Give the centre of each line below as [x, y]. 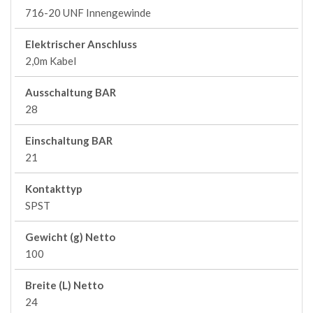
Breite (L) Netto [64, 285]
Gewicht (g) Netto [70, 237]
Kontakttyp [54, 189]
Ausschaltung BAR [71, 92]
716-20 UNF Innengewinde [88, 13]
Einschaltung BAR [69, 140]
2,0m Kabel [51, 61]
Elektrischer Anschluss [81, 44]
